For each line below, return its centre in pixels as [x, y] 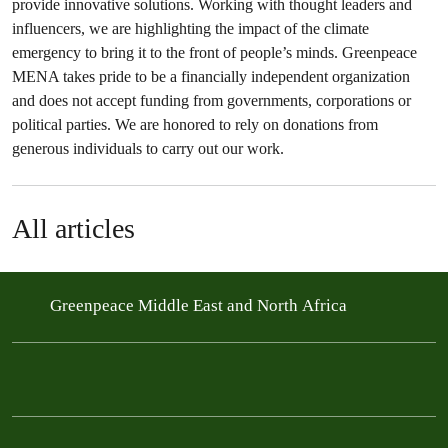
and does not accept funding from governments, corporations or [211, 100]
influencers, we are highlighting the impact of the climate [190, 28]
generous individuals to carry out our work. [148, 148]
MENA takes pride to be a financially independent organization [211, 76]
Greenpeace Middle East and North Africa [200, 305]
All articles [73, 228]
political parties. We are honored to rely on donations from [195, 124]
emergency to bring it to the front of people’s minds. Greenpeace [214, 52]
